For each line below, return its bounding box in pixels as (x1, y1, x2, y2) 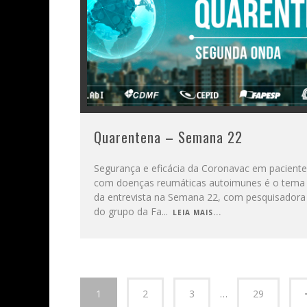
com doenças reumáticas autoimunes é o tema (94, 176, 305, 190)
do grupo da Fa (94, 205, 162, 219)
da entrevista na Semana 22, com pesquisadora (94, 191, 306, 204)
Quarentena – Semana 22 (94, 127, 243, 148)
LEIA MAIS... (173, 208, 221, 218)
